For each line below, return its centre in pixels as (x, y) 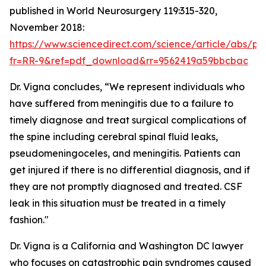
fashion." (29, 220)
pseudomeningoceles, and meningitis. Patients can (125, 153)
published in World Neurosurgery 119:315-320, (113, 11)
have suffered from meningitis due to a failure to (121, 104)
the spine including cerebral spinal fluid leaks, (114, 137)
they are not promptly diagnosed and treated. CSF (126, 187)
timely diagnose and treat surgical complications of (128, 120)
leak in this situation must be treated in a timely (118, 203)
